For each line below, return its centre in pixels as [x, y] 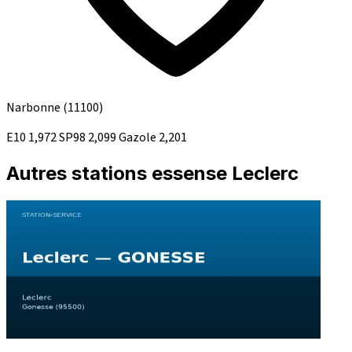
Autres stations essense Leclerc [152, 174]
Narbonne [35, 108]
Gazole [139, 138]
